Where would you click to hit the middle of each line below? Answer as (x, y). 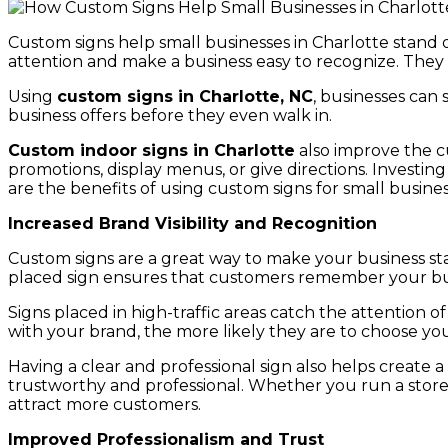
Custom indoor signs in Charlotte (151, 150)
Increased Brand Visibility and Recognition (192, 223)
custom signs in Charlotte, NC (185, 96)
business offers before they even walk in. (170, 115)
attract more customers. (104, 404)
